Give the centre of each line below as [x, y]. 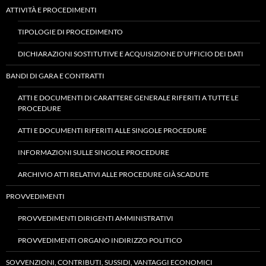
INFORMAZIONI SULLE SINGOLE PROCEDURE [94, 152]
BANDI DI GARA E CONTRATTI [55, 76]
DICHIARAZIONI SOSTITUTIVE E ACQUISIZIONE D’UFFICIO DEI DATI [131, 54]
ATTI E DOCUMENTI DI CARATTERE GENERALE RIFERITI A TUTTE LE [128, 98]
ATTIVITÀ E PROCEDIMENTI [51, 10]
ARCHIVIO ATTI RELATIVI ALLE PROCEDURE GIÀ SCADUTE [113, 174]
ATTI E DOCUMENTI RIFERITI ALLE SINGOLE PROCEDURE [112, 130]
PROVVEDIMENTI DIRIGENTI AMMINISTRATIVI [96, 218]
